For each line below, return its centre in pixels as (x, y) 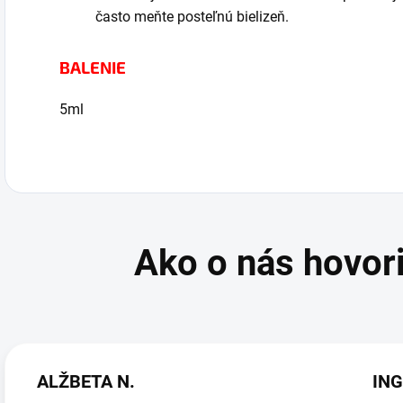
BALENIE (93, 67)
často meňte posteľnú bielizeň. (192, 17)
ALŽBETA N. (86, 381)
